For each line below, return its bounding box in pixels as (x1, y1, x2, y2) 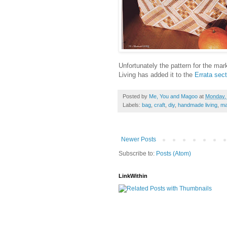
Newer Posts (121, 136, 156, 143)
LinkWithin (119, 173, 147, 179)
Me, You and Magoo (149, 93, 198, 100)
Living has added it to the (119, 71, 195, 79)
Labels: (123, 102, 142, 108)
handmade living (178, 102, 217, 108)
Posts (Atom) (156, 150, 191, 158)
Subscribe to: (119, 150, 156, 158)
